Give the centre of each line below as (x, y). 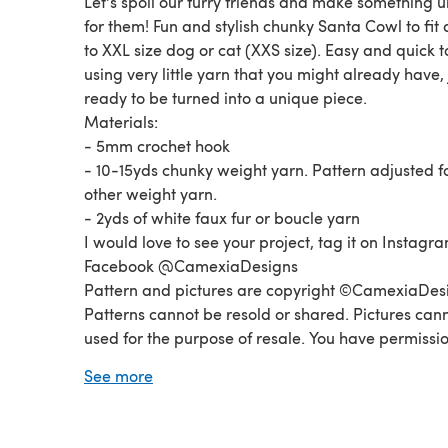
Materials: (121, 121)
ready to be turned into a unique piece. (225, 97)
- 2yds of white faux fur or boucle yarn (222, 217)
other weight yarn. (150, 193)
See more (118, 375)
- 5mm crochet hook (157, 145)
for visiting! (123, 433)
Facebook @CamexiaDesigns (191, 265)
